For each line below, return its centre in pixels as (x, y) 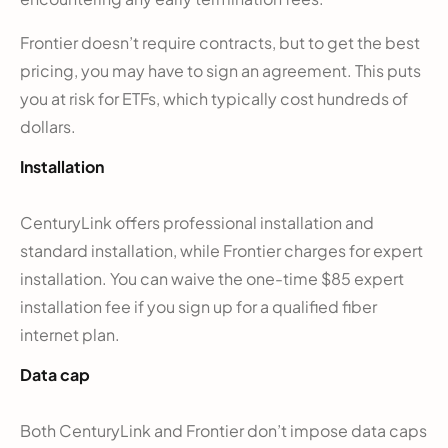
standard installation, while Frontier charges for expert (221, 250)
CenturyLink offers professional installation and (197, 222)
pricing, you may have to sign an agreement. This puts (220, 70)
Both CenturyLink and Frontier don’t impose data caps (223, 430)
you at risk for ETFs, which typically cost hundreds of (214, 98)
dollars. (48, 126)
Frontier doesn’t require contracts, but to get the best (220, 42)
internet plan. (70, 334)
